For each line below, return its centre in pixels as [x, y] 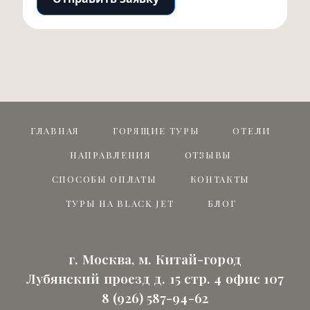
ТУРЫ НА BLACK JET [120, 203]
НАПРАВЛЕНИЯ [111, 155]
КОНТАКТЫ [220, 179]
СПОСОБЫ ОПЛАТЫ [104, 179]
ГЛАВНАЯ [55, 130]
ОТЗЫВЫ [208, 155]
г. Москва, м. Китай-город [155, 259]
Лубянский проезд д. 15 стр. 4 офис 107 [155, 278]
